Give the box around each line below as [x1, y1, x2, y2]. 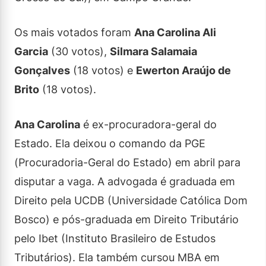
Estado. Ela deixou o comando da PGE [14, 137, 205, 150]
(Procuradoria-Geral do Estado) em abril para [14, 156, 240, 169]
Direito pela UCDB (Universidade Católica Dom [14, 194, 248, 207]
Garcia [14, 45, 48, 58]
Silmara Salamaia [110, 45, 197, 58]
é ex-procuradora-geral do [80, 118, 217, 131]
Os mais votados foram [14, 26, 134, 39]
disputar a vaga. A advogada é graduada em [14, 175, 235, 188]
